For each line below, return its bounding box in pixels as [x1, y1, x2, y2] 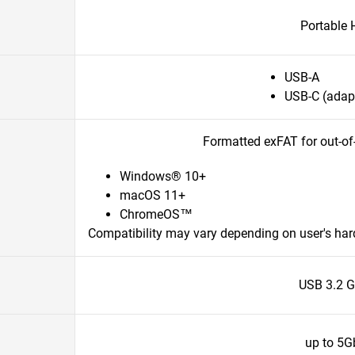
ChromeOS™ [120, 207, 193, 222]
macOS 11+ [120, 188, 185, 203]
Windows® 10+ [120, 169, 206, 184]
